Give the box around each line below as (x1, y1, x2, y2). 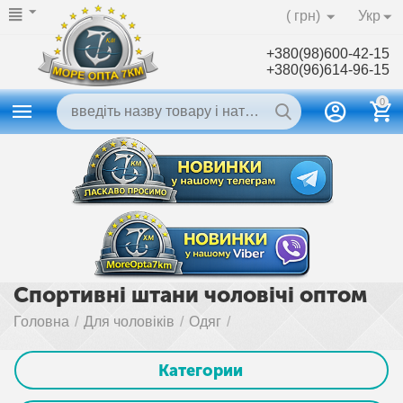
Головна (13, 314, 70, 330)
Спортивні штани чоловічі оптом (13, 282, 367, 309)
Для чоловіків (84, 314, 175, 330)
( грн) (285, 8, 320, 23)
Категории (157, 360, 243, 381)
